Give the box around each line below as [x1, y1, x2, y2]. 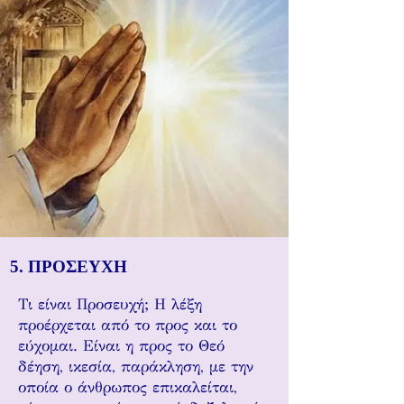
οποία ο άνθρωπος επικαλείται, [18, 378, 237, 397]
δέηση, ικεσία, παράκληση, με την [18, 357, 253, 376]
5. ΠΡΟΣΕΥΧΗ [10, 257, 127, 276]
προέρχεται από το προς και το [18, 316, 237, 335]
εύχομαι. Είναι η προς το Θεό [18, 336, 225, 355]
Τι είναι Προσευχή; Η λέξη [18, 295, 202, 314]
